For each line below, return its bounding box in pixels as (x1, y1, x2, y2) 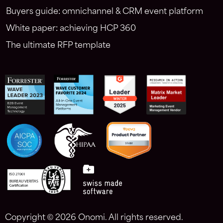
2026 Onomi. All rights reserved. (55, 213, 183, 222)
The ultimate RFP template (6, 41, 111, 50)
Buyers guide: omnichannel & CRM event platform (6, 7, 203, 16)
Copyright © (5, 213, 55, 222)
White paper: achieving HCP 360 (6, 24, 136, 33)
